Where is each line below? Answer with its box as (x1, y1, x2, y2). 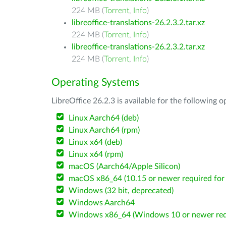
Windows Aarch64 (69, 199, 135, 207)
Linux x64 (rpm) (69, 150, 124, 158)
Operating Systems (51, 77, 139, 88)
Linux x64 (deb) (69, 138, 123, 146)
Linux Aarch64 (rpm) (69, 126, 140, 134)
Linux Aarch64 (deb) (69, 114, 139, 122)
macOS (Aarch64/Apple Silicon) (69, 162, 181, 171)
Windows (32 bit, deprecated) (69, 187, 174, 195)
